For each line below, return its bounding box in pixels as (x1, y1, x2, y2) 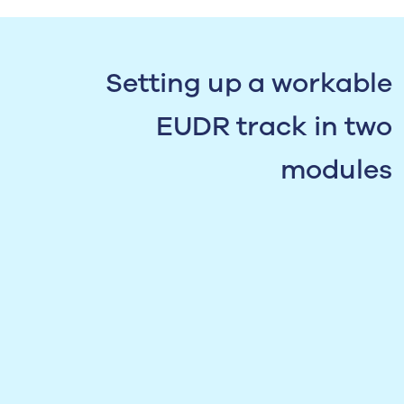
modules (280, 151, 392, 188)
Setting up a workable (106, 65, 392, 102)
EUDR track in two (156, 108, 392, 145)
